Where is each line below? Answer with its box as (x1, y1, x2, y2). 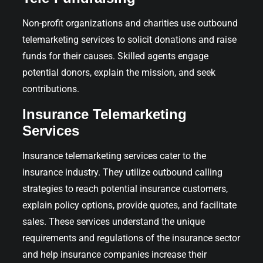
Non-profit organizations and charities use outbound (22, 17, 238, 29)
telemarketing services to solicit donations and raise (22, 33, 237, 45)
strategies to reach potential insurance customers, (22, 183, 228, 194)
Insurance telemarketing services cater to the (22, 150, 206, 161)
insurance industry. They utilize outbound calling (22, 166, 222, 178)
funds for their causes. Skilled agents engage (22, 50, 208, 62)
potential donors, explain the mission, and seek (22, 66, 215, 78)
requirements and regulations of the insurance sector (22, 232, 240, 244)
